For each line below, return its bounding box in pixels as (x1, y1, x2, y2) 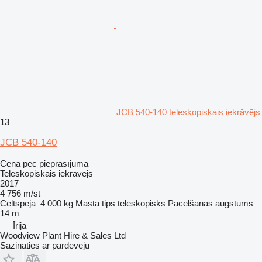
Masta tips (75, 198, 115, 208)
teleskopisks (118, 198, 166, 208)
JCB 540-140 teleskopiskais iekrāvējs (116, 106, 260, 117)
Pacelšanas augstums (168, 198, 253, 208)
